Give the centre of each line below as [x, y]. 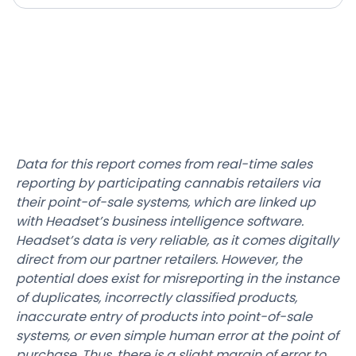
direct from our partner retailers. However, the [159, 260]
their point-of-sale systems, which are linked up [166, 203]
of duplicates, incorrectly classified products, [157, 298]
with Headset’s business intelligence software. [160, 222]
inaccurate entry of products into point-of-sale [164, 317]
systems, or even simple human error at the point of [177, 336]
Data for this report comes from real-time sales [164, 164]
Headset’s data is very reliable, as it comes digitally [177, 241]
